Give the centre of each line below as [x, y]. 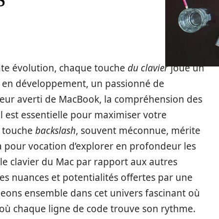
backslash [55, 131]
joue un [186, 68]
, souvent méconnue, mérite [138, 131]
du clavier [148, 68]
